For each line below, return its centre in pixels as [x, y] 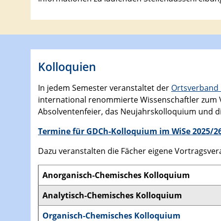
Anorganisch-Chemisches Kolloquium [116, 175]
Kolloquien [67, 67]
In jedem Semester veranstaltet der [105, 88]
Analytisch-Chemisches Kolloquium [112, 196]
